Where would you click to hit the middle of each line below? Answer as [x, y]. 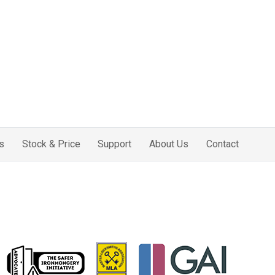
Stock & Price [51, 144]
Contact [222, 144]
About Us [169, 144]
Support [115, 144]
